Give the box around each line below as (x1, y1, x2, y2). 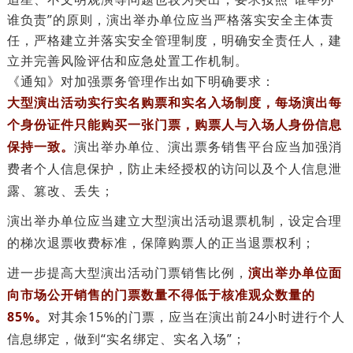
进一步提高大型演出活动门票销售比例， (6, 264, 248, 281)
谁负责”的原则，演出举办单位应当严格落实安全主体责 (6, 11, 334, 28)
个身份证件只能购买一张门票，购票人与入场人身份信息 (6, 116, 342, 133)
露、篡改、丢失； (6, 182, 114, 199)
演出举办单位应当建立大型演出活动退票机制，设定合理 (6, 212, 342, 229)
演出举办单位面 (247, 264, 342, 281)
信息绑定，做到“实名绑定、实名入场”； (6, 330, 246, 347)
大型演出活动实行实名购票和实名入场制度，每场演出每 (6, 94, 342, 111)
